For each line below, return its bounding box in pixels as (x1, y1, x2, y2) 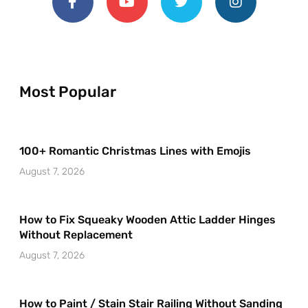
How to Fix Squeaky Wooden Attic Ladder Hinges (19, 212, 276, 226)
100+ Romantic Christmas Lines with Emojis (19, 144, 251, 157)
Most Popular (19, 82, 116, 101)
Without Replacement (19, 228, 133, 241)
